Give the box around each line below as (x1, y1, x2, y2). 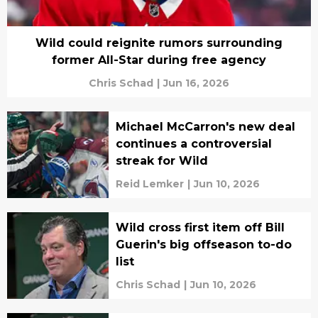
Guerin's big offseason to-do (115, 238, 292, 251)
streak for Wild (115, 154, 208, 168)
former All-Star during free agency (52, 53, 266, 67)
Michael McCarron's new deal (115, 120, 295, 133)
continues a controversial (115, 137, 272, 150)
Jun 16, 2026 (163, 77, 229, 89)
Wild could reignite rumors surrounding (35, 36, 283, 50)
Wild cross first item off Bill (115, 221, 285, 234)
